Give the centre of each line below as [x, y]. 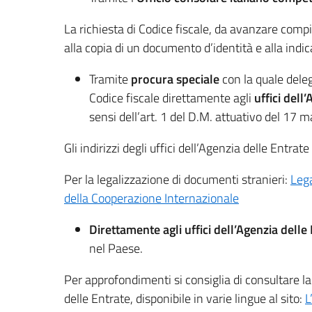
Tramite [110, 79]
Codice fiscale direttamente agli [172, 98]
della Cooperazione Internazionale [151, 198]
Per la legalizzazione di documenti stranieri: [177, 179]
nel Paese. [116, 248]
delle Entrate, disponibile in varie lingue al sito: [185, 298]
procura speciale [175, 79]
